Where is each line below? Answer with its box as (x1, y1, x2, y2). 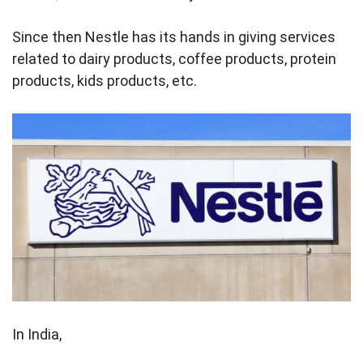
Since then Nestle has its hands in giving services (12, 28, 335, 45)
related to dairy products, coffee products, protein (12, 50, 336, 67)
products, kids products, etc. (12, 72, 197, 89)
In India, (12, 326, 65, 343)
